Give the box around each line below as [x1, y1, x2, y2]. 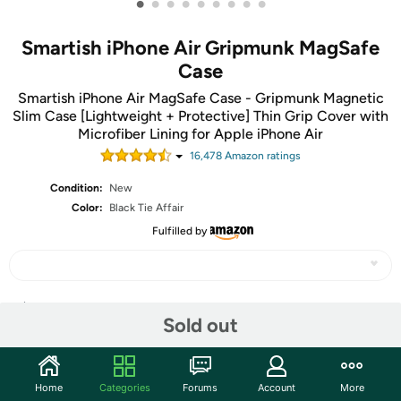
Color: [72, 201, 104, 214]
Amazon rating [222, 149, 295, 162]
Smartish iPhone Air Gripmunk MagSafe [21, 36, 380, 60]
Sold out [163, 312, 238, 337]
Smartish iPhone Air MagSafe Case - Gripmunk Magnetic [17, 90, 384, 107]
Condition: [50, 182, 104, 194]
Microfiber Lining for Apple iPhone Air [78, 125, 323, 142]
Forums [183, 380, 218, 394]
